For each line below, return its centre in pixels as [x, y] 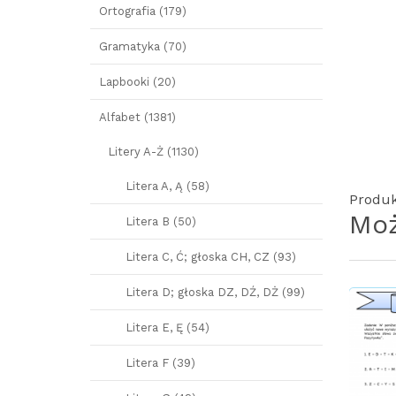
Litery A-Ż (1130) [153, 152]
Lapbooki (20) [137, 82]
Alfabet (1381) [137, 117]
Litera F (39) [160, 363]
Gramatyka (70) [143, 46]
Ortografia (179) [143, 11]
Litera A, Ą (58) [168, 186]
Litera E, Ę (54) [168, 327]
